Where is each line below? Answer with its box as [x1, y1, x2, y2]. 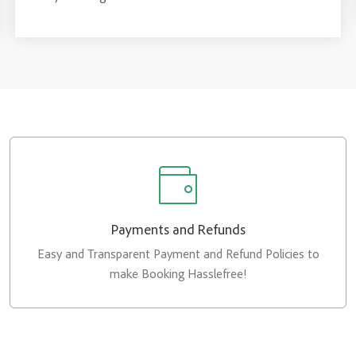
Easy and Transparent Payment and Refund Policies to [37, 246, 319, 261]
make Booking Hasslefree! [110, 265, 246, 281]
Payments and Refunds [110, 220, 246, 238]
